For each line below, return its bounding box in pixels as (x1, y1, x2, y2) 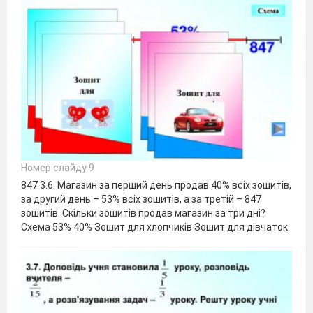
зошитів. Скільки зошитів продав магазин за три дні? (21, 208, 265, 219)
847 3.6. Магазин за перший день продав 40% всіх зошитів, (21, 180, 291, 191)
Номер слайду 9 (21, 162, 94, 174)
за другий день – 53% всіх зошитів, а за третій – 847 (21, 194, 261, 205)
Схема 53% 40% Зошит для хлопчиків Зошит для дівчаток (21, 221, 288, 233)
